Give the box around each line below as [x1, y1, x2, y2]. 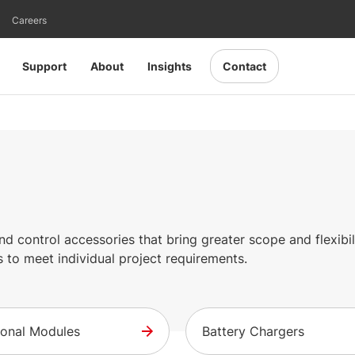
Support [22, 59, 67, 73]
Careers [12, 14, 47, 26]
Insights [147, 59, 192, 73]
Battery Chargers [202, 323, 304, 339]
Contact [223, 59, 266, 73]
